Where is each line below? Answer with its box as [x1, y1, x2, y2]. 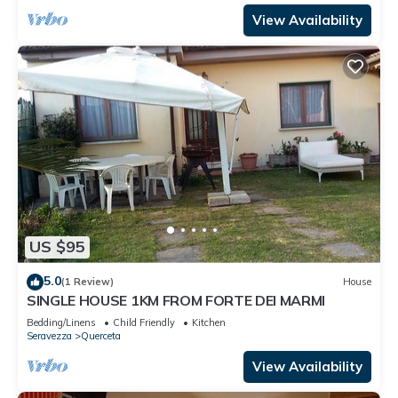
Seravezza [27, 329, 72, 342]
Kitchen [192, 315, 226, 329]
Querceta [81, 329, 121, 342]
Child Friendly [113, 315, 175, 329]
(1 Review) [61, 275, 114, 289]
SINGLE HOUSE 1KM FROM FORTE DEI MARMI [27, 291, 326, 309]
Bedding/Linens [27, 315, 96, 329]
